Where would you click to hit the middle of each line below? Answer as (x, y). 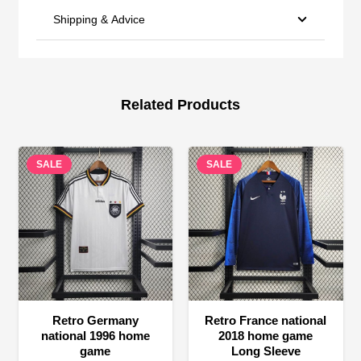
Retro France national (266, 321)
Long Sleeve (266, 351)
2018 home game (266, 336)
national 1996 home (95, 336)
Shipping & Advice (99, 19)
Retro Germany (95, 321)
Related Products (180, 105)
